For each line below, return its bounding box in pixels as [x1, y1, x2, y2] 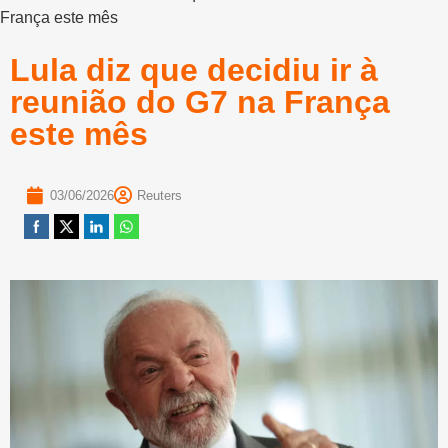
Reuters [137, 188, 182, 204]
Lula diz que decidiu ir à [10, 52, 378, 89]
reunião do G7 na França [10, 84, 390, 121]
